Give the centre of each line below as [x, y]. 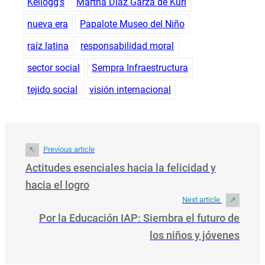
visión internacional [130, 89]
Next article [202, 199]
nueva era [48, 24]
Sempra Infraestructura [140, 67]
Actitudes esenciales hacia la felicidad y [121, 167]
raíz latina [48, 46]
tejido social [52, 89]
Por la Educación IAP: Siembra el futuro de [139, 218]
